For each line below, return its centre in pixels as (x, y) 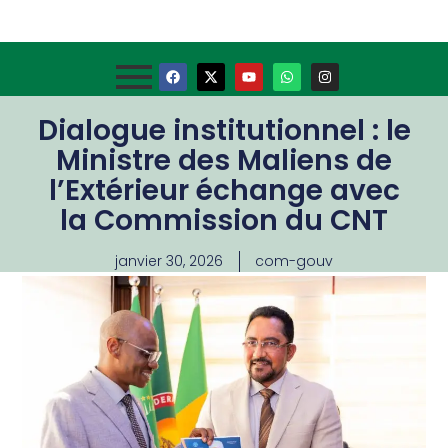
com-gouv (294, 261)
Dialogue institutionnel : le (224, 130)
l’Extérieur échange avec (224, 190)
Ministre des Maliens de (224, 160)
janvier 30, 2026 (169, 261)
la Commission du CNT (224, 220)
